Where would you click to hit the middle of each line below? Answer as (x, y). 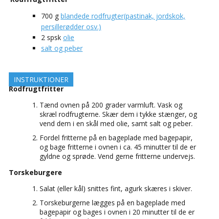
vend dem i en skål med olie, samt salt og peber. (116, 124)
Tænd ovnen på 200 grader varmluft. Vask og (111, 105)
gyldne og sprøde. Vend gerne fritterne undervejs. (117, 156)
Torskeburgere (35, 173)
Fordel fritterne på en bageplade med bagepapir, (116, 138)
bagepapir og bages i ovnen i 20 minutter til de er (117, 212)
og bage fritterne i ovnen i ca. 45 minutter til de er (118, 147)
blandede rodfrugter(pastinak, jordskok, (123, 16)
